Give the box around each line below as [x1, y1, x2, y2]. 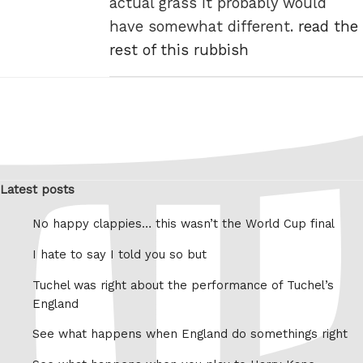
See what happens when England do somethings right [32, 327, 348, 342]
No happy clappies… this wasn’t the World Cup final [32, 216, 335, 232]
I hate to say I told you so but [32, 247, 207, 263]
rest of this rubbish [109, 41, 249, 58]
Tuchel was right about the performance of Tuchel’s [32, 277, 334, 293]
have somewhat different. [109, 17, 298, 35]
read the [298, 17, 358, 35]
